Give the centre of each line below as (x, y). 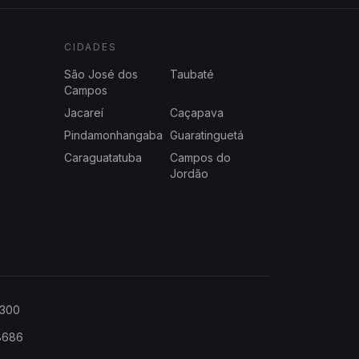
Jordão (189, 173)
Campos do (200, 157)
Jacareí (84, 112)
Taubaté (192, 74)
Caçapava (197, 112)
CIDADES (91, 46)
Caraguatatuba (103, 157)
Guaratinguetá (207, 135)
